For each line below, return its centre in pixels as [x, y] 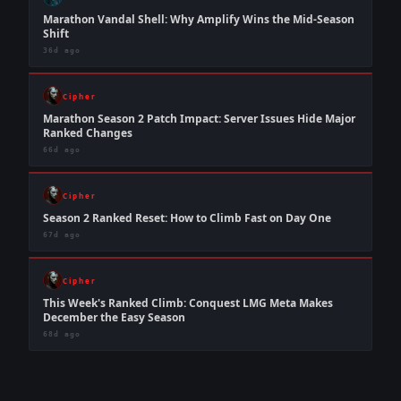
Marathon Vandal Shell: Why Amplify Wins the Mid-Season [199, 19]
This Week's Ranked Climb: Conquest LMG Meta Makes [188, 303]
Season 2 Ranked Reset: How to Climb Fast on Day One [187, 218]
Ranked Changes [88, 133]
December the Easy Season [114, 317]
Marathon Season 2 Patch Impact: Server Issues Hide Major [199, 119]
